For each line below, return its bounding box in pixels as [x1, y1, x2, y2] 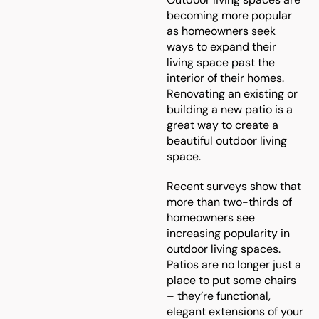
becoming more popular [167, 8, 292, 23]
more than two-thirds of [167, 194, 292, 209]
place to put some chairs [167, 273, 296, 288]
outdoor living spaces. [167, 241, 281, 256]
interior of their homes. [167, 70, 284, 85]
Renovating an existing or [167, 86, 298, 101]
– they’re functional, [167, 288, 271, 303]
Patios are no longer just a [167, 257, 301, 272]
